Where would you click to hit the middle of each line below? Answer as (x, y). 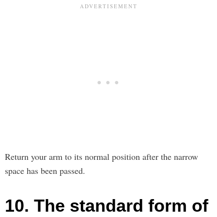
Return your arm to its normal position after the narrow (101, 156)
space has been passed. (45, 170)
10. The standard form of (107, 205)
